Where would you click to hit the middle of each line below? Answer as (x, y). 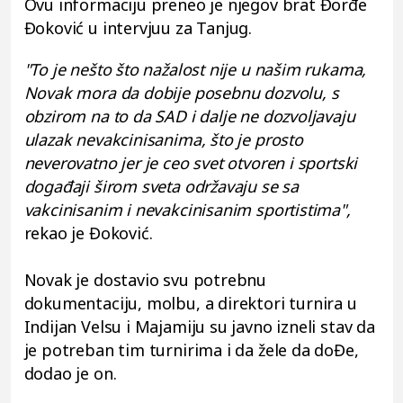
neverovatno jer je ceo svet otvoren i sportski (191, 162)
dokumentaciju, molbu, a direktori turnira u (190, 303)
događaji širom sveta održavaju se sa (161, 186)
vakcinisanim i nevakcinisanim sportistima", (187, 209)
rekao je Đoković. (88, 233)
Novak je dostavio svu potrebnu (145, 279)
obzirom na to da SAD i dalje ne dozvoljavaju (189, 116)
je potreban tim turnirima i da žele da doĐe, (191, 349)
